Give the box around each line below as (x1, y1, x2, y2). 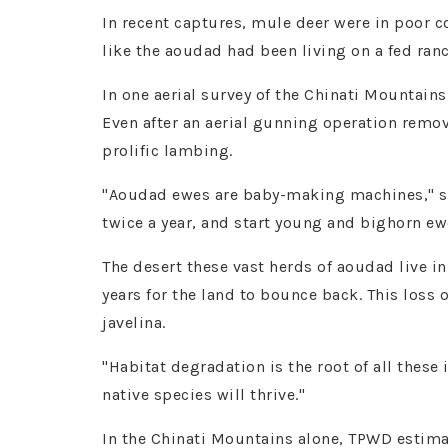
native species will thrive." (102, 384, 305, 404)
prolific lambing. (102, 140, 233, 160)
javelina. (102, 312, 166, 332)
